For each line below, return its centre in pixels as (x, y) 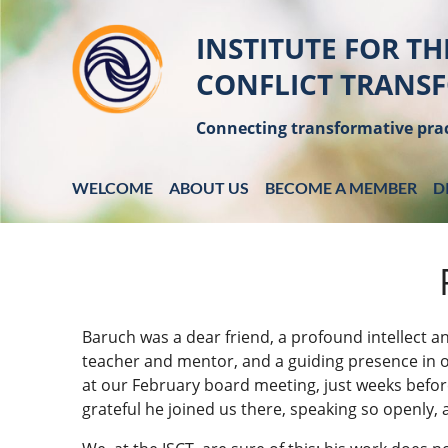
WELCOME (112, 187)
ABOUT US (209, 187)
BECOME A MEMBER (341, 187)
